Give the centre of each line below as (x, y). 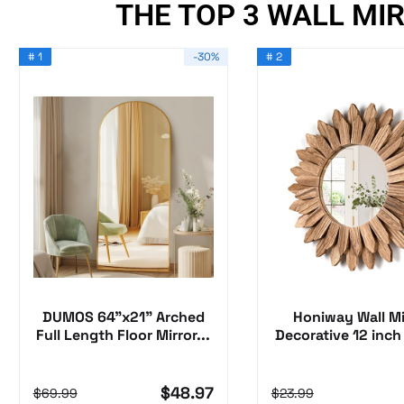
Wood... (362, 353)
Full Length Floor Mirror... (124, 335)
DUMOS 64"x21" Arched (123, 317)
